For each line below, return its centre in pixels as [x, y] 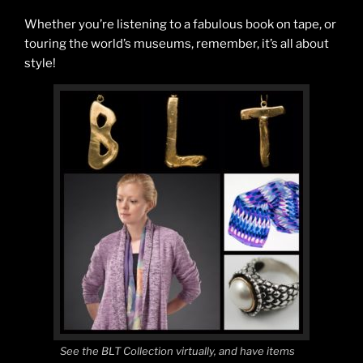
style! [40, 63]
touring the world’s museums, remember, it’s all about [177, 43]
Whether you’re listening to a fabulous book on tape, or [180, 24]
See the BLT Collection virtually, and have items [177, 350]
